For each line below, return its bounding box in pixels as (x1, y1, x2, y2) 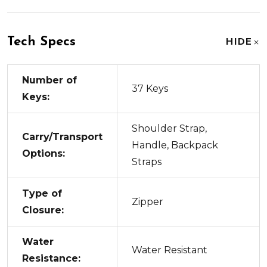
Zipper (132, 195, 163, 207)
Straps (132, 156, 162, 167)
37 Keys (132, 82, 168, 94)
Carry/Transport (22, 131, 103, 142)
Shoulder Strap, (132, 122, 207, 134)
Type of (22, 187, 62, 199)
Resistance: (22, 252, 80, 264)
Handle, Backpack (132, 139, 218, 151)
